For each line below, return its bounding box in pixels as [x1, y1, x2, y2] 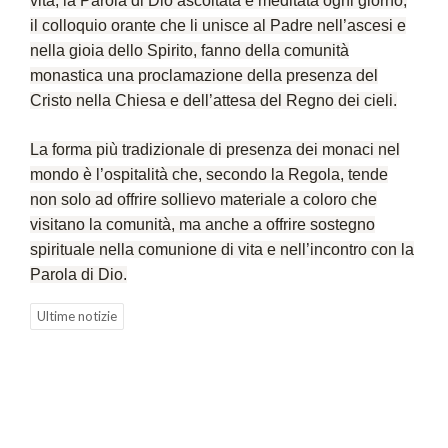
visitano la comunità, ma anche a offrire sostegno [30, 216, 375, 234]
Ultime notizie [37, 308, 117, 325]
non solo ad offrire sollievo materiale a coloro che [30, 191, 377, 209]
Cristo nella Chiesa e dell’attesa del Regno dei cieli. [30, 92, 397, 110]
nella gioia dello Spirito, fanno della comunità [30, 42, 349, 60]
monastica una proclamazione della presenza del [30, 67, 378, 85]
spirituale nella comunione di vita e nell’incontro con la [30, 241, 414, 259]
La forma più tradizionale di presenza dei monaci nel [30, 141, 400, 159]
